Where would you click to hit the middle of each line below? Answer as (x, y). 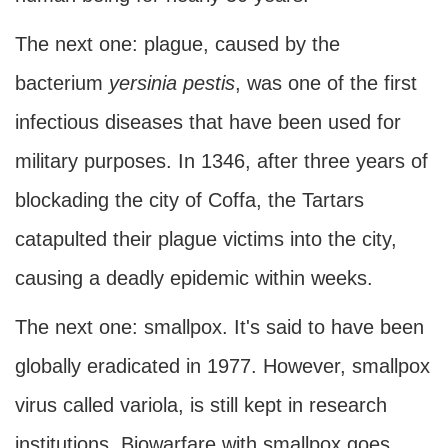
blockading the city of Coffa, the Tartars (189, 200)
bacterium (62, 83)
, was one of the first (326, 83)
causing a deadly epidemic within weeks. (194, 278)
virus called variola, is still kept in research (201, 405)
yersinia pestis (172, 83)
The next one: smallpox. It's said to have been (219, 327)
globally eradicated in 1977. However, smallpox (222, 366)
